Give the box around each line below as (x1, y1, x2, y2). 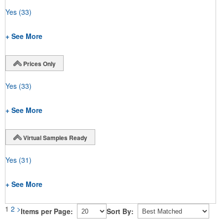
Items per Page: (21, 206, 73, 216)
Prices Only (23, 59, 56, 68)
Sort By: (107, 206, 134, 216)
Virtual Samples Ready (23, 133, 87, 142)
